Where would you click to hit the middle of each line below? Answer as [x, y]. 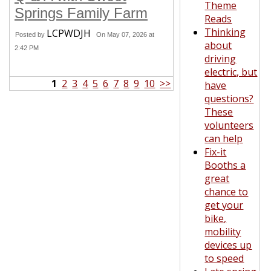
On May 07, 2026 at [125, 34]
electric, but [231, 72]
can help [224, 139]
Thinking [225, 32]
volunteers [229, 125]
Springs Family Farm [81, 13]
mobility [223, 232]
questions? [229, 99]
